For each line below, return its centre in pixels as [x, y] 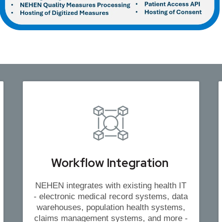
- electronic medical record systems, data [111, 197]
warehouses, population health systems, [111, 208]
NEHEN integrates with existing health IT [111, 186]
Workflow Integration [111, 163]
